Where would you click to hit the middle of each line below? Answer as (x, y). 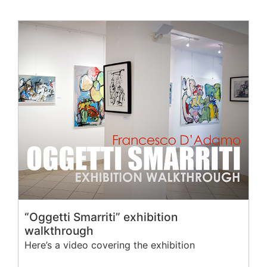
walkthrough (59, 231)
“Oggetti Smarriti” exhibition (101, 217)
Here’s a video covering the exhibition (110, 245)
